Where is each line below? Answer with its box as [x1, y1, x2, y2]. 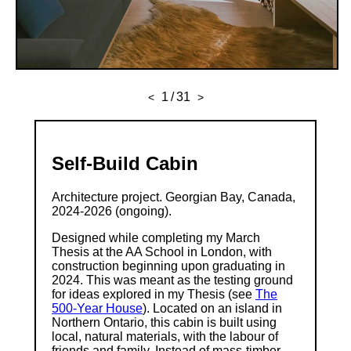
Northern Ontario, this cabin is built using [52, 316, 277, 329]
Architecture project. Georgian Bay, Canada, [52, 190, 295, 204]
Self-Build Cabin [52, 153, 198, 175]
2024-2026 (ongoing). [52, 204, 172, 218]
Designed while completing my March [52, 231, 260, 244]
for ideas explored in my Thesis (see [52, 288, 255, 301]
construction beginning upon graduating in [52, 259, 285, 273]
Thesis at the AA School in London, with [52, 245, 272, 259]
